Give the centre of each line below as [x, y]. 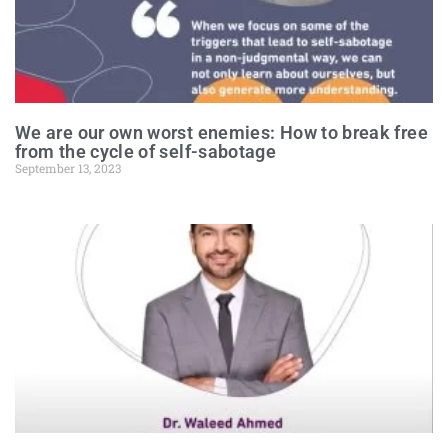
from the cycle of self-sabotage [146, 151]
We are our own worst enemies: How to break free [221, 132]
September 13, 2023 [68, 168]
